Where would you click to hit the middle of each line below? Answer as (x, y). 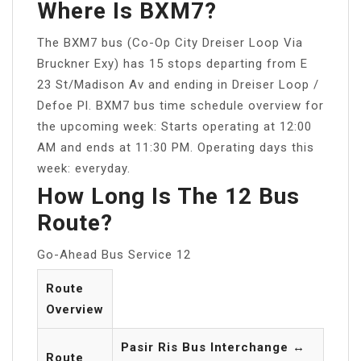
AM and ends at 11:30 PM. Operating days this (176, 147)
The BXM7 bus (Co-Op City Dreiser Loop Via (170, 42)
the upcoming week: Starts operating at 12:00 (174, 126)
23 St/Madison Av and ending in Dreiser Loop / (178, 84)
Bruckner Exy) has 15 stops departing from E (172, 63)
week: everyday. (84, 168)
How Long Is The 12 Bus (168, 196)
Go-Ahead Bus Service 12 (114, 254)
